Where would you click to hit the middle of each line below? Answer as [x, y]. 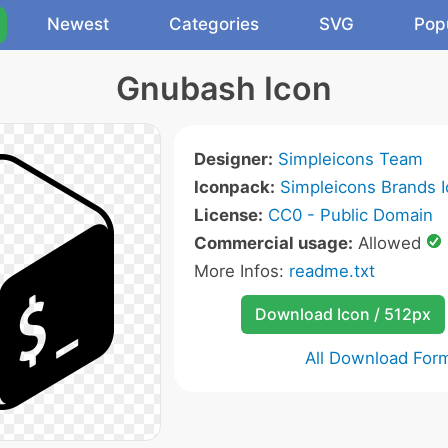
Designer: [233, 159]
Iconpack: [234, 187]
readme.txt [332, 271]
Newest [78, 24]
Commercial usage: [273, 243]
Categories [214, 24]
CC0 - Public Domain [350, 215]
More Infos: [241, 271]
